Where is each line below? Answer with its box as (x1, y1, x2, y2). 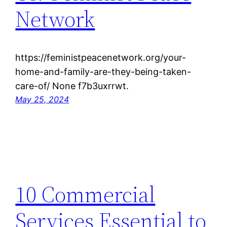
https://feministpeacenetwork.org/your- (15, 52, 186, 63)
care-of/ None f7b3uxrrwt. (15, 81, 129, 92)
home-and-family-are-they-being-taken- (15, 66, 192, 78)
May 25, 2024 (15, 94, 69, 105)
